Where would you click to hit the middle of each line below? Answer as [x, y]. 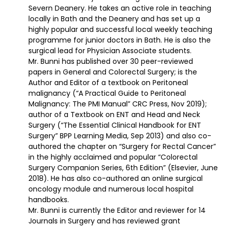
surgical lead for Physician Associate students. [110, 51]
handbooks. [49, 200]
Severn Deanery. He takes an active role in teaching [120, 8]
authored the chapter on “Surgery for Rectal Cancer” [122, 147]
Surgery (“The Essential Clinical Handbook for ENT [115, 125]
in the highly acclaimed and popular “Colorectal [113, 157]
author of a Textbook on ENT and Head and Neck [114, 115]
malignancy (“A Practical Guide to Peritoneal [107, 93]
